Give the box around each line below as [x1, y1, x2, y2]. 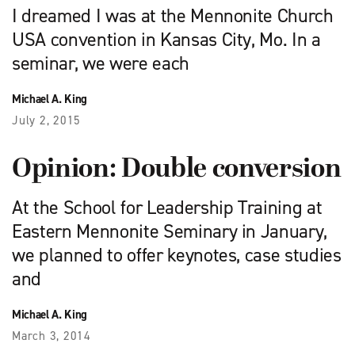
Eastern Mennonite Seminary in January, [12, 219, 328, 244]
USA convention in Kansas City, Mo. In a [12, 27, 321, 52]
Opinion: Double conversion [12, 155, 342, 185]
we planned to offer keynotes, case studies [12, 242, 342, 268]
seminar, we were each [12, 51, 189, 76]
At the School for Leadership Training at [12, 195, 323, 220]
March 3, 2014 [12, 328, 91, 344]
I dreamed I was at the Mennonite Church [12, 3, 334, 29]
